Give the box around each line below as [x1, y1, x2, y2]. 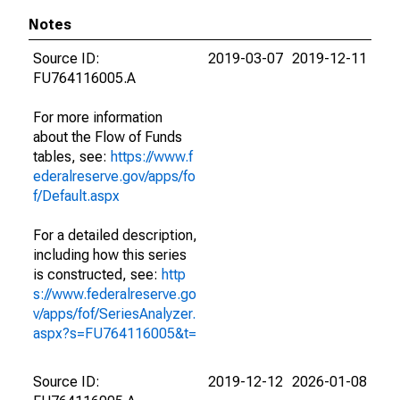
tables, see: [33, 148, 111, 165]
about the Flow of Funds [33, 129, 182, 146]
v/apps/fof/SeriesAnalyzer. [33, 305, 196, 322]
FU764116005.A [33, 70, 136, 87]
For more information [33, 109, 162, 126]
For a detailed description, [33, 227, 197, 244]
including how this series [33, 246, 187, 263]
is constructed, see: [33, 266, 162, 283]
